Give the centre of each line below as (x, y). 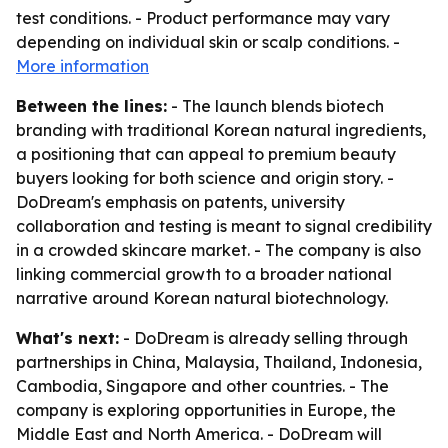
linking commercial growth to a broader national (204, 274)
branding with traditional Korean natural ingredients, (221, 130)
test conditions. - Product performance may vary (203, 18)
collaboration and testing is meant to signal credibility (224, 226)
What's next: (67, 338)
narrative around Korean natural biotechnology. (202, 298)
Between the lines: (91, 106)
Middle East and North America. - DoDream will (199, 434)
